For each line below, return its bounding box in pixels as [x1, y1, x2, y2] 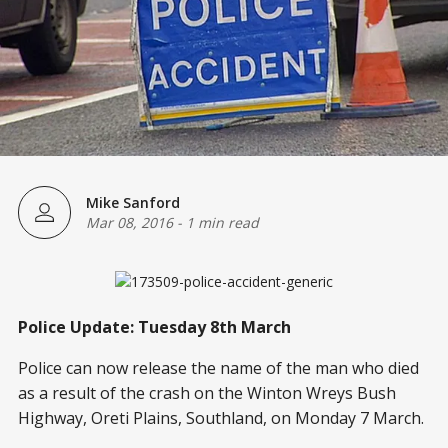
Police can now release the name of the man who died [18, 356, 419, 379]
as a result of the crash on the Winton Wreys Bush [18, 381, 396, 404]
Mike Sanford [86, 193, 180, 213]
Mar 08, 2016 [86, 213, 173, 233]
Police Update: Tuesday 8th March [18, 315, 291, 338]
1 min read [186, 213, 259, 233]
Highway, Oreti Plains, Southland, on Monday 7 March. [18, 406, 424, 429]
